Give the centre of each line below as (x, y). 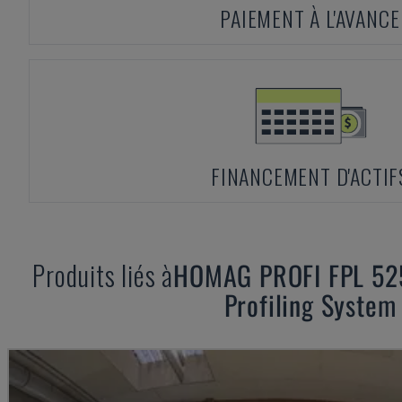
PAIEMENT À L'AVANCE (310, 18)
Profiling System (310, 305)
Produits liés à (103, 275)
